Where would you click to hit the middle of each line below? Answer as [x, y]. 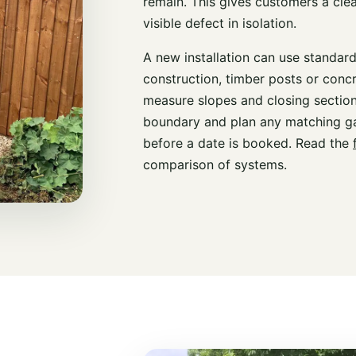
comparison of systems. [215, 164]
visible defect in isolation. [220, 23]
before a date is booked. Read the [248, 143]
